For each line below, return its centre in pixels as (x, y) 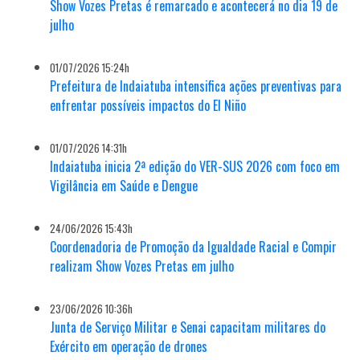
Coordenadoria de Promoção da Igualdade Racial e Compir (194, 246)
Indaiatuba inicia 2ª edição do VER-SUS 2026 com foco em (195, 166)
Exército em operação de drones (129, 346)
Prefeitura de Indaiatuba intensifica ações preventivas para (196, 86)
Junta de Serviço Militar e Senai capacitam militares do (188, 327)
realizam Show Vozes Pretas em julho (142, 266)
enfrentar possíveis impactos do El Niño (148, 105)
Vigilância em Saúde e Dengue (124, 185)
